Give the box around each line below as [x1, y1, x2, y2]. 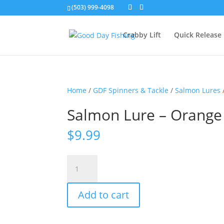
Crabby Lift [122, 30, 161, 39]
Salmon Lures [175, 85, 221, 95]
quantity [66, 213, 95, 222]
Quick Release [173, 30, 221, 39]
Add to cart [78, 188, 129, 201]
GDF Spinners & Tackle [93, 85, 169, 95]
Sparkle [66, 201, 92, 211]
